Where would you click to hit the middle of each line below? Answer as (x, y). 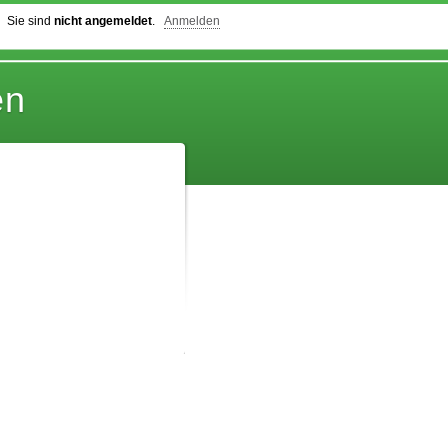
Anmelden (192, 21)
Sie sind (30, 21)
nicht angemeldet (103, 21)
